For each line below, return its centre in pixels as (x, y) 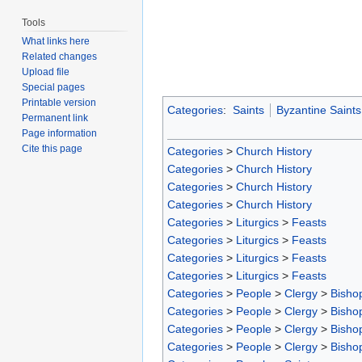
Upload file (46, 72)
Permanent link (55, 118)
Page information (60, 134)
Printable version (59, 103)
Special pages (54, 88)
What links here (56, 42)
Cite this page (53, 149)
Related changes (60, 57)
